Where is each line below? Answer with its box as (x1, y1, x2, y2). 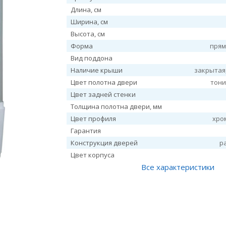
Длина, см (71, 5, 102, 14)
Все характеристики (141, 162, 214, 172)
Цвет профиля (71, 114, 117, 123)
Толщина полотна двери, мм (71, 102, 162, 111)
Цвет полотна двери (71, 78, 138, 87)
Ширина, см (71, 17, 108, 26)
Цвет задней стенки (71, 90, 136, 99)
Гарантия (71, 126, 101, 135)
